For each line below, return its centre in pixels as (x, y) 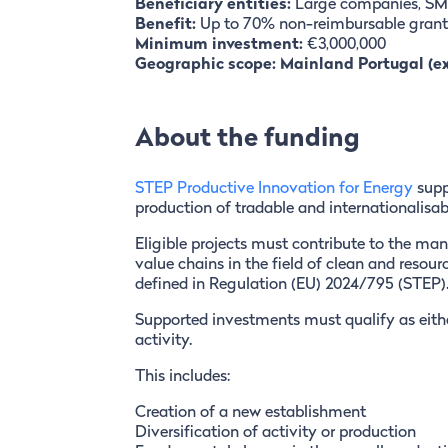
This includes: (182, 377)
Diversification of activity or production (275, 433)
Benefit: (165, 25)
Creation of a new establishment (250, 413)
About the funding (247, 140)
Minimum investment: (218, 45)
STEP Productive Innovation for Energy (275, 189)
